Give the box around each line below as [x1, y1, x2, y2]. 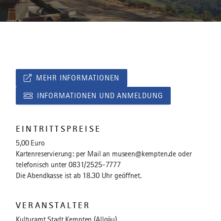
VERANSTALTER [16, 200, 91, 210]
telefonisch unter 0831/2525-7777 [16, 160, 121, 169]
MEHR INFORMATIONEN [36, 74, 120, 82]
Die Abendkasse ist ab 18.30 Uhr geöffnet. [16, 171, 142, 180]
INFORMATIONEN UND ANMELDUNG [37, 91, 163, 100]
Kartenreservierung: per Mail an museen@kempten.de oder [16, 149, 192, 158]
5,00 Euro [16, 139, 45, 147]
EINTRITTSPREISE [16, 124, 101, 134]
